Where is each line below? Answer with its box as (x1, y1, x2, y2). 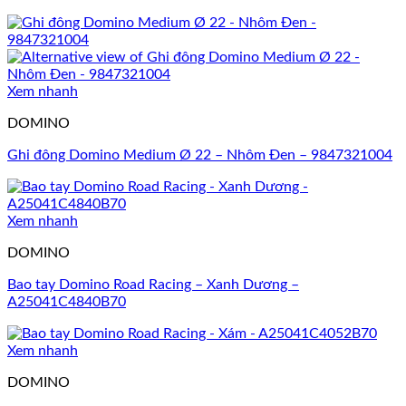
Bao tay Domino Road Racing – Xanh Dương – (7, 277, 299, 293)
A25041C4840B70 (7, 295, 126, 310)
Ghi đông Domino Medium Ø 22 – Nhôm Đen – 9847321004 (7, 148, 392, 163)
